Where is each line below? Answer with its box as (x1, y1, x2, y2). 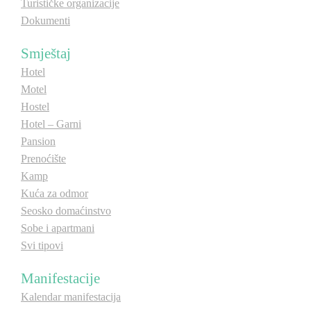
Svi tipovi (21, 239, 63, 251)
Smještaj (21, 45, 71, 61)
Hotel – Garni (21, 118, 81, 130)
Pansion (21, 135, 56, 147)
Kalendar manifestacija (21, 291, 121, 303)
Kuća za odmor (21, 187, 88, 199)
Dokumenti (21, 15, 70, 26)
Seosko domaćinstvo (21, 205, 111, 217)
